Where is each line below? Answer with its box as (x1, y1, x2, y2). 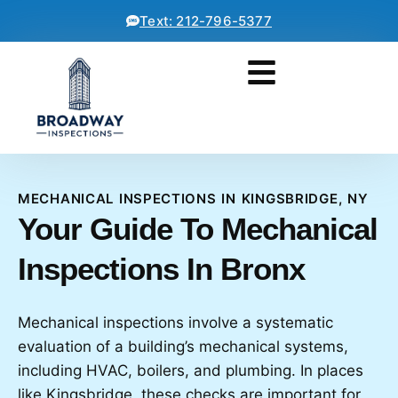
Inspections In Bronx (18, 251, 305, 286)
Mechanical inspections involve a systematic (18, 314, 333, 331)
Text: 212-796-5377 (139, 12, 272, 29)
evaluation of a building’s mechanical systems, (18, 338, 348, 355)
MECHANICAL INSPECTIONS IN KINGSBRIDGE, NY (18, 190, 369, 207)
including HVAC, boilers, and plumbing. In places (18, 362, 363, 379)
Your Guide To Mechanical (18, 211, 378, 246)
